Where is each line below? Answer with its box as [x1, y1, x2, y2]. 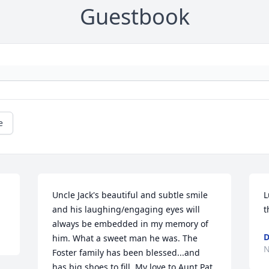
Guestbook [79, 2, 190, 32]
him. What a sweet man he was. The [52, 232, 198, 244]
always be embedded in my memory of [52, 218, 209, 230]
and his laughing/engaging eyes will [52, 204, 201, 216]
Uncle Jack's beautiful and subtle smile [52, 189, 208, 201]
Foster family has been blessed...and [52, 247, 201, 259]
